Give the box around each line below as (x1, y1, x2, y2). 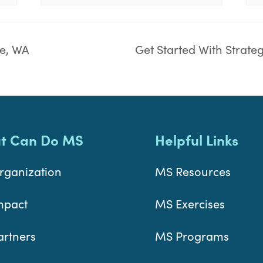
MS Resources (155, 163, 231, 180)
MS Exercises (155, 195, 225, 212)
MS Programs (155, 228, 229, 244)
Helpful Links (155, 130, 238, 150)
